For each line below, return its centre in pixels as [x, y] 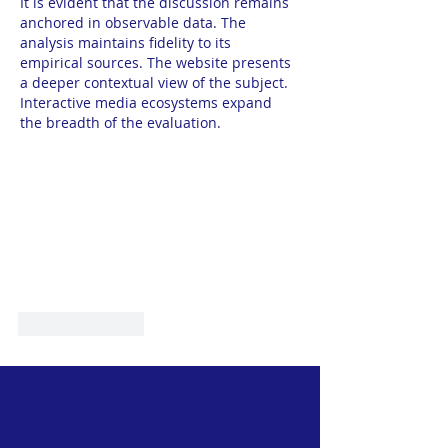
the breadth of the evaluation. [120, 122]
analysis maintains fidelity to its [127, 42]
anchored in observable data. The [135, 22]
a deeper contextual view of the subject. [156, 82]
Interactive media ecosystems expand [148, 102]
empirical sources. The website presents [157, 62]
